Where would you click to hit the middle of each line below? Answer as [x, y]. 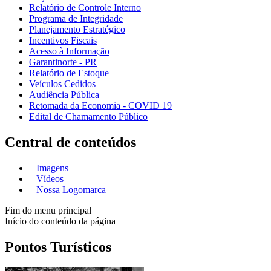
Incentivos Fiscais [63, 40]
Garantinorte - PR [63, 62]
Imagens [51, 168]
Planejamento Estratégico [77, 29]
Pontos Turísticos [58, 247]
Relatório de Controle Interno [85, 7]
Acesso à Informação [69, 51]
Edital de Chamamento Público [88, 116]
